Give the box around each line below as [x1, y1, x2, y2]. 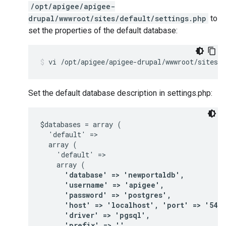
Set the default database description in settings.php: [28, 88, 212, 98]
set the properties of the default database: [28, 26, 178, 35]
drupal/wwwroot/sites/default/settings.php [28, 14, 206, 23]
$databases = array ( [40, 120, 122, 129]
